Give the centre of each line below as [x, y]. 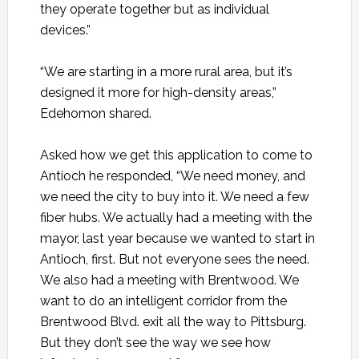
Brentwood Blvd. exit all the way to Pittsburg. [173, 322]
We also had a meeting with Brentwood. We [169, 280]
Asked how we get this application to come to [176, 155]
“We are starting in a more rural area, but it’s [166, 72]
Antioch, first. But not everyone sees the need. [174, 260]
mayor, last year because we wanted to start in [177, 239]
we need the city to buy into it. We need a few [174, 197]
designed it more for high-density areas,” [158, 93]
